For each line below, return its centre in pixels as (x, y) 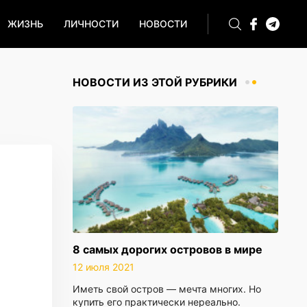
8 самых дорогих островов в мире (168, 249)
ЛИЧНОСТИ (91, 24)
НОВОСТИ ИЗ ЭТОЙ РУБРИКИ (155, 82)
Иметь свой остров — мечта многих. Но (167, 289)
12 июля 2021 (103, 267)
